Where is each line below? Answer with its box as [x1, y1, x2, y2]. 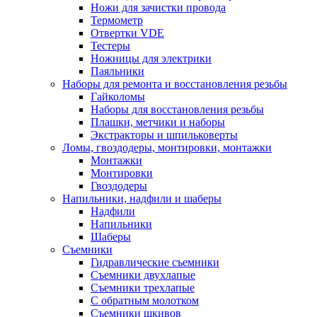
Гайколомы [91, 91, 145, 103]
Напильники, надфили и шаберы [62, 192, 221, 204]
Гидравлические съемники [91, 256, 219, 268]
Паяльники [91, 65, 144, 77]
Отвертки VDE [91, 27, 164, 39]
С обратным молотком [91, 294, 199, 306]
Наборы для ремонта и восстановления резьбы [62, 78, 287, 90]
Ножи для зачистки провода [91, 1, 226, 13]
